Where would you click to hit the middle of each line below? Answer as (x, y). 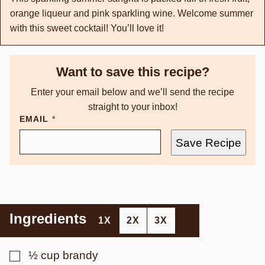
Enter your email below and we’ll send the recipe (132, 92)
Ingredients (50, 219)
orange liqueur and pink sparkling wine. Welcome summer (132, 13)
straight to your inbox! (132, 107)
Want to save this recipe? (132, 72)
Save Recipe (209, 143)
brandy (80, 255)
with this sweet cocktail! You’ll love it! (87, 28)
